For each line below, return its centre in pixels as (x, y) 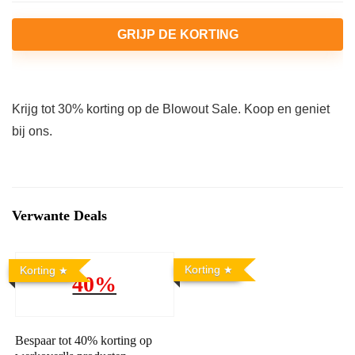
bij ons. (32, 131)
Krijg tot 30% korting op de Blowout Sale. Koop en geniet (171, 109)
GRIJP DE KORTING (177, 34)
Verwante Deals (59, 216)
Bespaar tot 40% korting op (84, 340)
